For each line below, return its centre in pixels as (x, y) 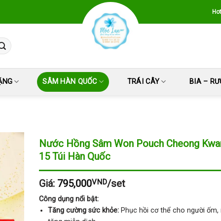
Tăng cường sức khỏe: (84, 210)
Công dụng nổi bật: (69, 199)
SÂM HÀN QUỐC (70, 81)
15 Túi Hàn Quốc (74, 156)
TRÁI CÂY (143, 81)
